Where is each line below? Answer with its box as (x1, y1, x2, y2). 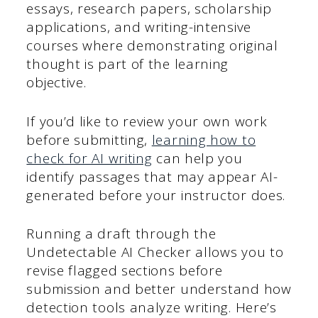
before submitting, (26, 130, 152, 149)
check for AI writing (26, 148, 153, 168)
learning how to (151, 130, 256, 149)
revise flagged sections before (26, 261, 223, 280)
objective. (26, 73, 87, 92)
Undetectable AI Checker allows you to (26, 243, 284, 262)
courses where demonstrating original (26, 36, 278, 55)
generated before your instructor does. (26, 185, 286, 204)
